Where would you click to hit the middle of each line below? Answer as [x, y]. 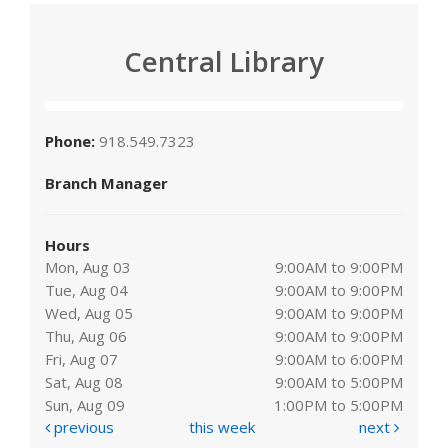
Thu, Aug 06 [86, 335]
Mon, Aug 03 [88, 266]
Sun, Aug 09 [85, 404]
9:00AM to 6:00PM [339, 358]
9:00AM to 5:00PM [339, 381]
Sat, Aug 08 [84, 381]
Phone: [72, 140]
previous [82, 426]
